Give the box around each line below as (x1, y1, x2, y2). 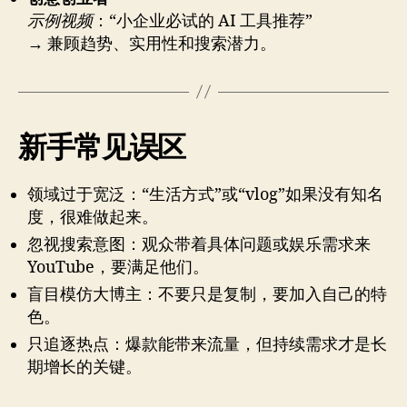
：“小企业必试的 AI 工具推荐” (93, 10, 313, 32)
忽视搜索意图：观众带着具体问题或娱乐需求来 (27, 233, 371, 255)
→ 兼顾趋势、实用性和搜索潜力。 (27, 33, 276, 55)
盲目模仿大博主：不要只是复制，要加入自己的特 (27, 283, 387, 305)
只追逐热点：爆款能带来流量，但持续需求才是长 (27, 333, 387, 355)
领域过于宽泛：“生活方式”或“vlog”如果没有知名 (27, 184, 383, 205)
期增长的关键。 (27, 356, 142, 378)
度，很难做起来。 (27, 206, 158, 228)
